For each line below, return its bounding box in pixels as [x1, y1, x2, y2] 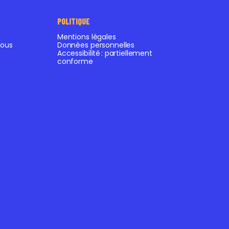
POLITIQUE [57, 16, 90, 26]
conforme [57, 56, 93, 66]
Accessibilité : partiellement [57, 48, 152, 58]
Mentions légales [57, 31, 116, 42]
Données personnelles [57, 39, 135, 50]
